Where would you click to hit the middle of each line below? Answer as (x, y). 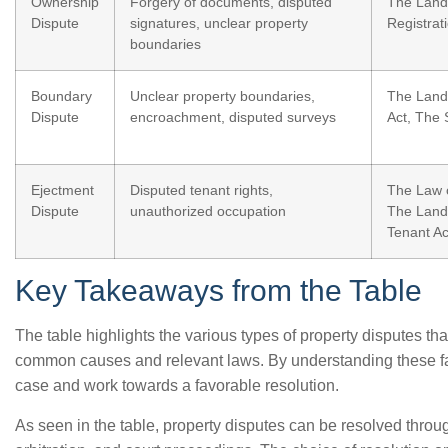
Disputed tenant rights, (201, 190)
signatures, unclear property (219, 23)
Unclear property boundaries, (222, 96)
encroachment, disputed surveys (233, 117)
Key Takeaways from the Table (218, 290)
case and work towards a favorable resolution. (177, 385)
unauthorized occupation (208, 211)
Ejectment (62, 190)
